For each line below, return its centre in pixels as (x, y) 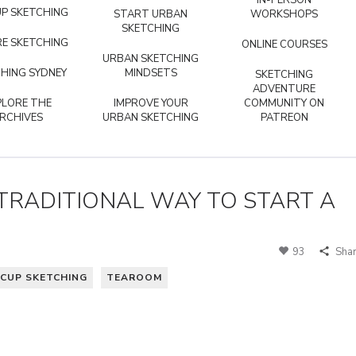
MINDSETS (151, 73)
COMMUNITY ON (284, 103)
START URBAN (151, 14)
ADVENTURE (284, 89)
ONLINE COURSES (284, 44)
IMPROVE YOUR (151, 103)
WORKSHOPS (284, 14)
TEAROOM (134, 277)
